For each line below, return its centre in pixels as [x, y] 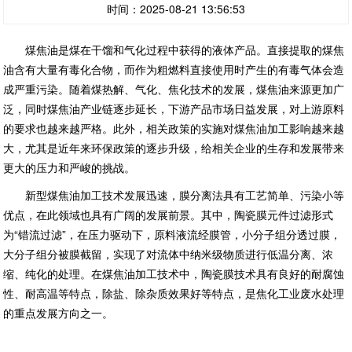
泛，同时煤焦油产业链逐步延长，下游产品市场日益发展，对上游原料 [174, 108]
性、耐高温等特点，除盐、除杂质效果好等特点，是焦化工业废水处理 [174, 293]
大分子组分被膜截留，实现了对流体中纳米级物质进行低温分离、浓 [169, 253]
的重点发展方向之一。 [59, 312]
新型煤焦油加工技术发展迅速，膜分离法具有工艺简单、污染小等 [174, 194]
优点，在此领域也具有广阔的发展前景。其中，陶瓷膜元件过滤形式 [169, 214]
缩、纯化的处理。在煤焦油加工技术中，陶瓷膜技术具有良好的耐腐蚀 [174, 273]
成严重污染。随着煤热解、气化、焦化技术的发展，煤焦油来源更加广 [174, 88]
